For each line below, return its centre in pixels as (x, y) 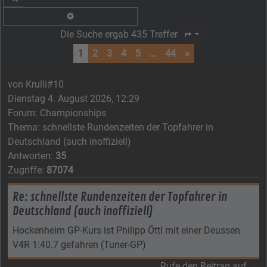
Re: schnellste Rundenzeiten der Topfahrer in (120, 197)
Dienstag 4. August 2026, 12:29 (74, 98)
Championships (73, 113)
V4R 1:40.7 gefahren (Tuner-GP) (79, 244)
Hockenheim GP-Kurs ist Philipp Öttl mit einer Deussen (126, 230)
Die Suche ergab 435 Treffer (119, 35)
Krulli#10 (45, 84)
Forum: (24, 113)
